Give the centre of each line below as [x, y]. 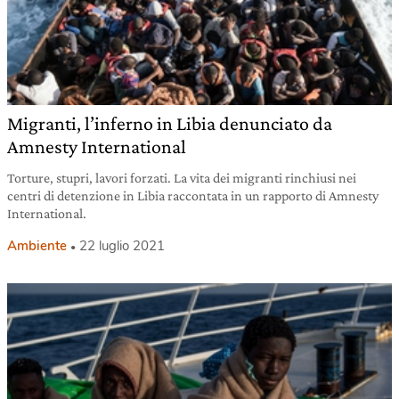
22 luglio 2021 [122, 245]
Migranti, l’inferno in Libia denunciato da [170, 123]
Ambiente [37, 245]
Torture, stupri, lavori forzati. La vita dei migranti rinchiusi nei [182, 177]
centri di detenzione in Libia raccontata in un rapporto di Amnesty [193, 195]
